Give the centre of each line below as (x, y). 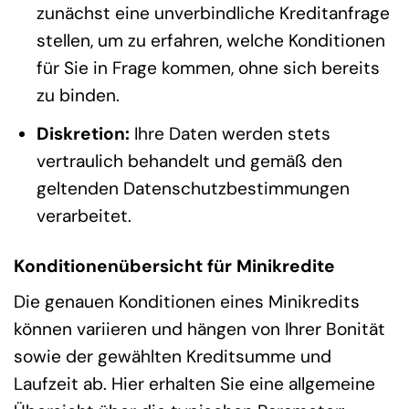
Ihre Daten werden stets (230, 133)
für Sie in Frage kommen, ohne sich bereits (208, 68)
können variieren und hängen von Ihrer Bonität (199, 330)
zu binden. (78, 96)
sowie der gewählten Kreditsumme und (173, 357)
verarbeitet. (84, 215)
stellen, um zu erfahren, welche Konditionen (210, 41)
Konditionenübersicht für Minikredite (174, 266)
